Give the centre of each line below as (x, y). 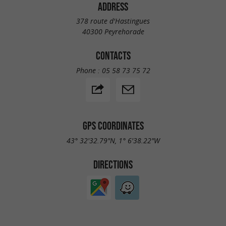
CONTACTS (113, 56)
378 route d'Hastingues (113, 21)
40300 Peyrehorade (113, 32)
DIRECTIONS (113, 164)
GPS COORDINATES (113, 125)
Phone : (89, 70)
